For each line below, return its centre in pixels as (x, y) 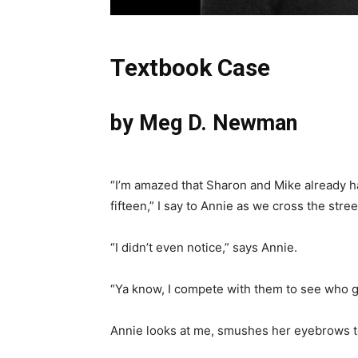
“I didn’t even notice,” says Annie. (204, 247)
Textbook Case (190, 67)
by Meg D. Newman (204, 123)
